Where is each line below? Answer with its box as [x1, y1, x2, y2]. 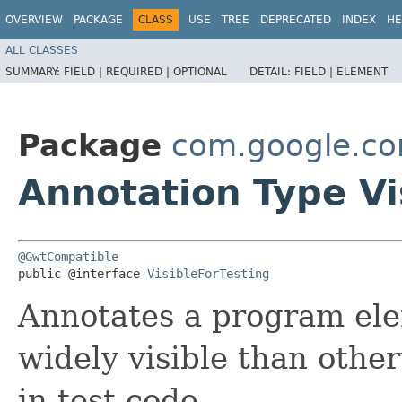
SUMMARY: [5, 65, 64, 78]
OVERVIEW [5, 13, 63, 26]
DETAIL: [249, 65, 294, 78]
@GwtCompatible [18, 249, 118, 264]
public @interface [18, 266, 147, 281]
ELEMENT [336, 65, 388, 78]
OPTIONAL [173, 65, 227, 78]
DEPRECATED [260, 13, 331, 26]
